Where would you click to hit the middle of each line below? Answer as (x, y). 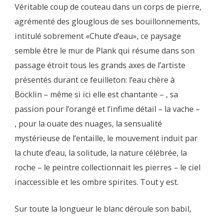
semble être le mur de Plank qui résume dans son (105, 51)
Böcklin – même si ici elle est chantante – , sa (96, 95)
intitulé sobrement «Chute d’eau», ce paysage (98, 36)
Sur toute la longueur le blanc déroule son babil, (103, 209)
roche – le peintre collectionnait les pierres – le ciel (108, 168)
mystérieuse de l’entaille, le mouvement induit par (106, 138)
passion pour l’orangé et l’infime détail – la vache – (107, 109)
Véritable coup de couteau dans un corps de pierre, (108, 7)
